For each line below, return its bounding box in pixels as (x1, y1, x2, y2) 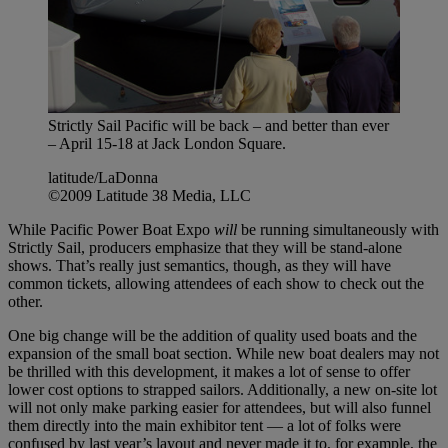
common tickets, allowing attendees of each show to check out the (8, 274, 424, 292)
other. (8, 292, 43, 310)
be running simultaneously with (237, 220, 439, 238)
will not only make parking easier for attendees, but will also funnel (8, 398, 431, 416)
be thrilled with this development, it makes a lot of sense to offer (8, 362, 410, 380)
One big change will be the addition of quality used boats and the (8, 326, 417, 344)
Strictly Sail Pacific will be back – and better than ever (48, 116, 389, 134)
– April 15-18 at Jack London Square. (48, 134, 286, 152)
